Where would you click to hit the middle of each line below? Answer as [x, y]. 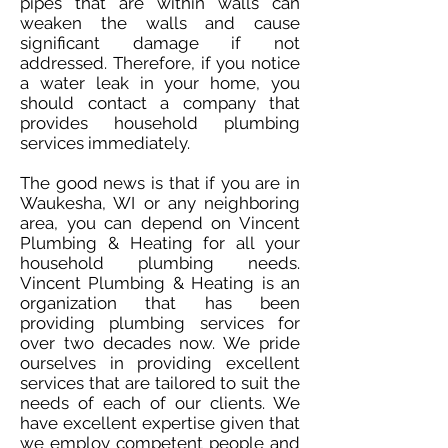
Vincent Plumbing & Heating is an [160, 283]
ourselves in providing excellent [160, 363]
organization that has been [160, 303]
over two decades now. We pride [160, 343]
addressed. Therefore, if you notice [160, 63]
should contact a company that [160, 103]
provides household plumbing [160, 123]
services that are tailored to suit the [160, 383]
